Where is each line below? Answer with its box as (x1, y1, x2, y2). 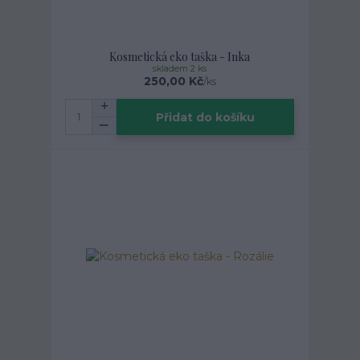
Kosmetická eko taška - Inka (109, 48, 251, 64)
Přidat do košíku (156, 109, 256, 125)
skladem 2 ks (153, 63, 207, 74)
